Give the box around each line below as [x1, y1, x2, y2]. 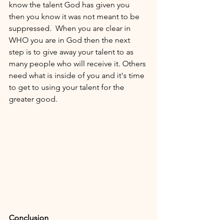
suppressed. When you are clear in [9, 23, 133, 33]
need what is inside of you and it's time [9, 70, 146, 80]
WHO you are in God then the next [9, 35, 132, 45]
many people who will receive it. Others [9, 58, 148, 68]
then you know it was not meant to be [9, 11, 141, 21]
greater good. [9, 94, 59, 104]
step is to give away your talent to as [9, 47, 136, 56]
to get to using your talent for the [9, 82, 126, 92]
